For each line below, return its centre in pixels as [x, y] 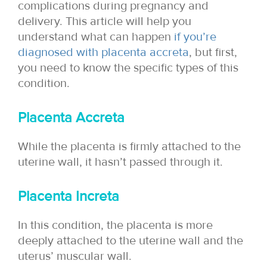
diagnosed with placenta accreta [103, 52]
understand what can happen [96, 37]
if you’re [195, 37]
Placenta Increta [69, 196]
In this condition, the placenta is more [115, 225]
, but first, [213, 52]
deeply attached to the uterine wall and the [131, 240]
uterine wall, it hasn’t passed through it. [120, 162]
